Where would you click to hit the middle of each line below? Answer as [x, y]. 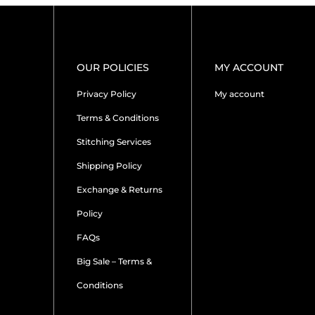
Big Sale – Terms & [114, 261]
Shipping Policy [109, 165]
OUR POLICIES [112, 67]
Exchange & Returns [119, 189]
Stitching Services [114, 141]
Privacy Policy [106, 94]
